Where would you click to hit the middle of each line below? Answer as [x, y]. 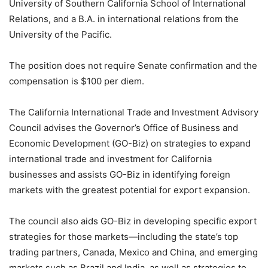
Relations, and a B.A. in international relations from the [124, 19]
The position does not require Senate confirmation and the [133, 66]
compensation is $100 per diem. [77, 81]
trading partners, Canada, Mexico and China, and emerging [133, 252]
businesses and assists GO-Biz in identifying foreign [120, 174]
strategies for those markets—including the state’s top [124, 237]
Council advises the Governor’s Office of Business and [124, 128]
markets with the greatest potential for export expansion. [130, 190]
